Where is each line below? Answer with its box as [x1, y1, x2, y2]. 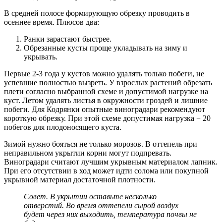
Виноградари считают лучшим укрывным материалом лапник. [4, 158, 218, 166]
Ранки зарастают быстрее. [24, 35, 111, 44]
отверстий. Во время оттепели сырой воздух [24, 201, 178, 210]
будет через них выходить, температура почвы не [24, 210, 197, 219]
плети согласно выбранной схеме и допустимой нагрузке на [4, 87, 208, 96]
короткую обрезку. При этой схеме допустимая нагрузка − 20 [4, 114, 211, 123]
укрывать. [24, 53, 57, 61]
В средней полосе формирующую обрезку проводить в [4, 9, 190, 18]
